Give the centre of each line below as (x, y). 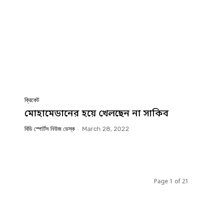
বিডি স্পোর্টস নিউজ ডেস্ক (50, 129)
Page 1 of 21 (171, 182)
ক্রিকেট (32, 100)
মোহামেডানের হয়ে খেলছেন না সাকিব (97, 114)
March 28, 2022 (106, 129)
